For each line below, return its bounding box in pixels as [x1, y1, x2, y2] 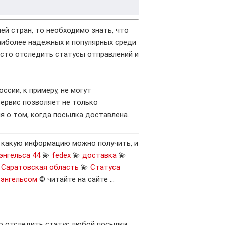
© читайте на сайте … [37, 175, 115, 184]
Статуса [90, 163, 120, 172]
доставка [82, 151, 117, 160]
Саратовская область [1, 163, 79, 172]
